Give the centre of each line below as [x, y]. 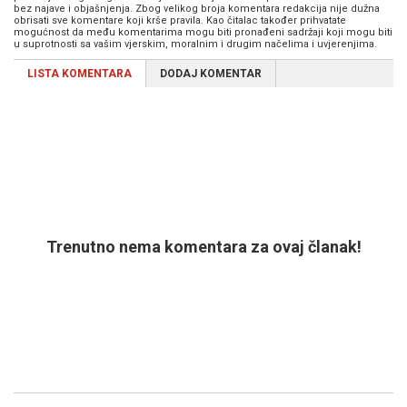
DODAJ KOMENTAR [211, 74]
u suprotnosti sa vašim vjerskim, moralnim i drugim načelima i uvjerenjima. [195, 45]
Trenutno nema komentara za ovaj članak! [203, 247]
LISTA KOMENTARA [79, 74]
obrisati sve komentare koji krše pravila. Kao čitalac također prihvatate [180, 21]
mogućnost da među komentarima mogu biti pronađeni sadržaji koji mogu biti [203, 33]
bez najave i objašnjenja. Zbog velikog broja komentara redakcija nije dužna [197, 9]
